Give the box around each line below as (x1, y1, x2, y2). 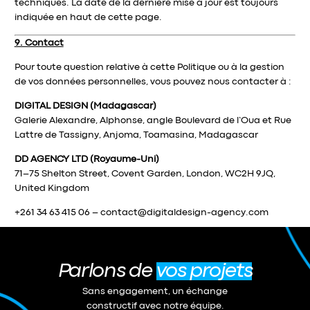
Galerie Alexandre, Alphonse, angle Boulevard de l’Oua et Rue (14, 116, 291, 125)
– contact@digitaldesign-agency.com (89, 208, 268, 217)
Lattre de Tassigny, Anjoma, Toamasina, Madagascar (14, 131, 258, 139)
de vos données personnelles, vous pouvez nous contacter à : (14, 77, 291, 86)
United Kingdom (14, 184, 89, 192)
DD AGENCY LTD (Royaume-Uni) (14, 155, 159, 163)
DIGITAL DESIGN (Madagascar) (14, 102, 156, 110)
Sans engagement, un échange (82, 287, 228, 295)
